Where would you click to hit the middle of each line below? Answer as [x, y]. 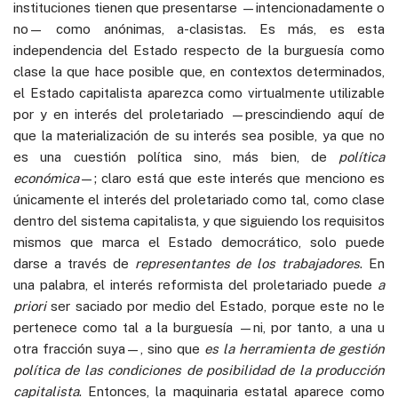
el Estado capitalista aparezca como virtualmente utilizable [199, 92]
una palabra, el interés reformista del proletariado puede [195, 284]
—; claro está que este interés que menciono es [232, 178]
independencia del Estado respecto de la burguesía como [199, 50]
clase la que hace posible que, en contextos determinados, [199, 71]
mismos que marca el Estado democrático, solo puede [199, 242]
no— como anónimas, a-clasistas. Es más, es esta [199, 28]
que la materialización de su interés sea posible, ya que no [199, 135]
